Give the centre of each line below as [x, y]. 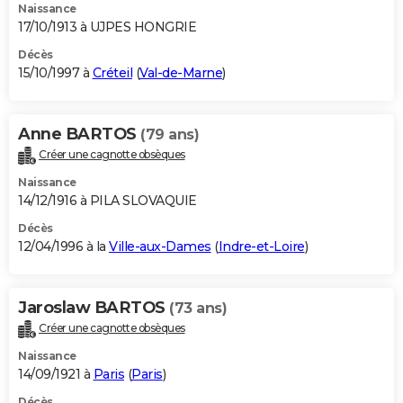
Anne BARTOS [79, 134]
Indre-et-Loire [261, 246]
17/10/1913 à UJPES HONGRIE [107, 27]
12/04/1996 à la [63, 246]
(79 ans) [170, 135]
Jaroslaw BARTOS [94, 307]
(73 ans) [198, 308]
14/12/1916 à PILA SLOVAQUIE [107, 200]
